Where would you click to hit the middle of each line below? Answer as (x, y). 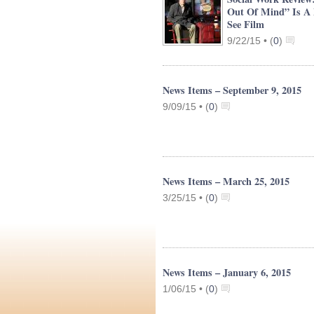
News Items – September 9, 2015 (232, 90)
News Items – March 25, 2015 (226, 181)
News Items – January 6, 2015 (227, 272)
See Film (246, 24)
